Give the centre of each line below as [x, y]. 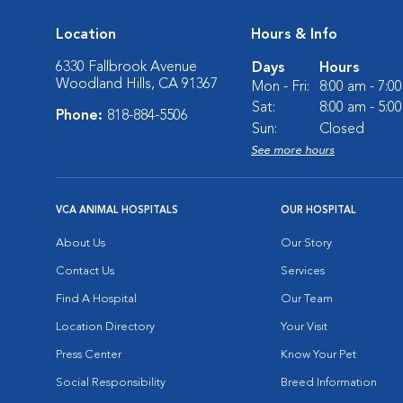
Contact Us [85, 271]
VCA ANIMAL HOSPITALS [117, 210]
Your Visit [304, 327]
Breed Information [329, 382]
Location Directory [105, 327]
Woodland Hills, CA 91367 [137, 84]
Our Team [307, 299]
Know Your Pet [318, 354]
